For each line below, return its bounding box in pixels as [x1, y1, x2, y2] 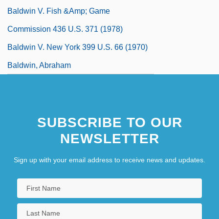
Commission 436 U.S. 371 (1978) [7, 24, 123, 33]
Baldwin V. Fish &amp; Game [7, 6, 110, 15]
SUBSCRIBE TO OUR [37, 114, 182, 130]
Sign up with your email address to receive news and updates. [14, 155, 205, 164]
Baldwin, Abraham [7, 61, 71, 69]
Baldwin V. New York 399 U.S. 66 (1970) [7, 43, 148, 51]
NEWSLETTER [60, 131, 159, 146]
